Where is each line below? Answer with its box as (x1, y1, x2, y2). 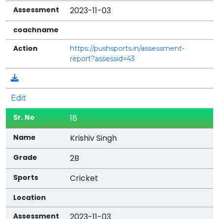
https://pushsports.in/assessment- (70, 44, 185, 53)
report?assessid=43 (70, 54, 135, 63)
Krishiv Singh (70, 132, 117, 144)
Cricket (70, 172, 99, 184)
